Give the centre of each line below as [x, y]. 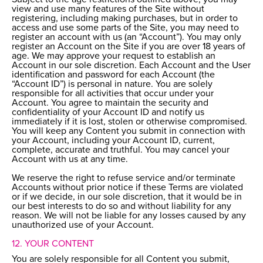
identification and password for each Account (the [113, 75]
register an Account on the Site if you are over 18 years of [129, 47]
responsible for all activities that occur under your [113, 94]
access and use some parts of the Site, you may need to [125, 28]
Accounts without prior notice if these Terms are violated [127, 188]
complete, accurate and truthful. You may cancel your [121, 150]
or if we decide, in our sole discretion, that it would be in [127, 197]
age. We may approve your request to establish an [114, 56]
